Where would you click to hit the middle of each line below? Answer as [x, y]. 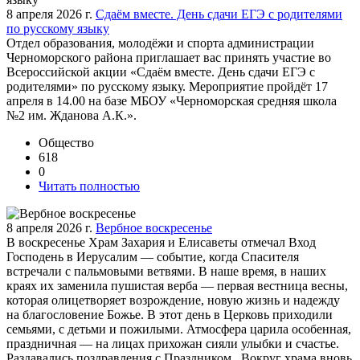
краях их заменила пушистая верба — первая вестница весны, [177, 285]
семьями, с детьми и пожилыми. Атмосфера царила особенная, [179, 329]
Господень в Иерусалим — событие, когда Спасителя [153, 256]
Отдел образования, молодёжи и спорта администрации [160, 43]
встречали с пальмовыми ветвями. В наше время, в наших [166, 271]
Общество [66, 142]
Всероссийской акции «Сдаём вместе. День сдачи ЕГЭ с [161, 72]
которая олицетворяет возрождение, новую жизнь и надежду [173, 300]
